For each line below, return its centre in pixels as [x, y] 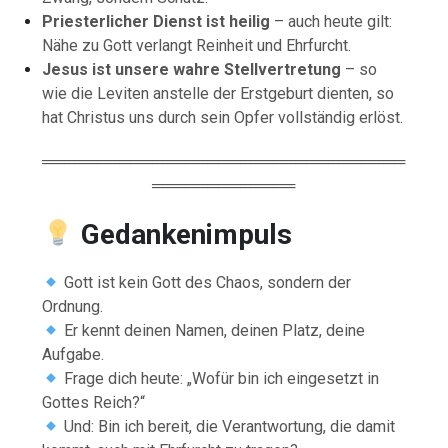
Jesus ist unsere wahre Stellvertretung [192, 69]
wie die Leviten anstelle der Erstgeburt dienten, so [218, 93]
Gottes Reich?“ [94, 402]
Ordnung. [73, 306]
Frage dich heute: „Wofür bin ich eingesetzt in [220, 378]
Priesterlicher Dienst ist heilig [156, 21]
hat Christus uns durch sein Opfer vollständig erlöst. [223, 117]
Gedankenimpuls [186, 234]
